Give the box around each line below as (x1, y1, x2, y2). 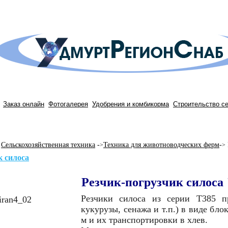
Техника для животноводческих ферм (103, 141, 219, 149)
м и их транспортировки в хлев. (81, 215, 208, 225)
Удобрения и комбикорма (92, 100, 169, 108)
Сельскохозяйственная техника (1, 141, 95, 149)
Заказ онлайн (3, 100, 44, 108)
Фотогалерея (48, 100, 88, 108)
